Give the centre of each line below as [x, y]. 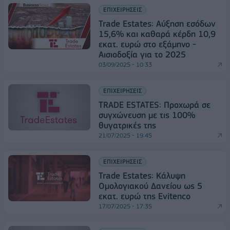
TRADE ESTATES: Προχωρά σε [155, 104]
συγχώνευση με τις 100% [147, 115]
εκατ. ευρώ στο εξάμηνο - [147, 44]
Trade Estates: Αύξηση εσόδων [157, 23]
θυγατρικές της [127, 125]
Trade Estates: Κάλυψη [142, 175]
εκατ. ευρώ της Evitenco [145, 196]
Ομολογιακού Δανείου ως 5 [150, 186]
